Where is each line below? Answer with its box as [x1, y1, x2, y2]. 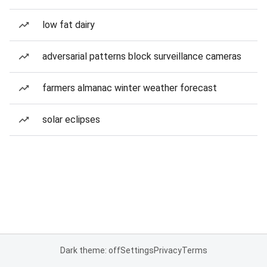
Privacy [153, 246, 182, 255]
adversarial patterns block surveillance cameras [42, 51, 241, 62]
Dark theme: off [60, 246, 120, 255]
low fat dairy [42, 19, 95, 30]
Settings [120, 246, 154, 255]
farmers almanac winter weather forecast [42, 82, 217, 94]
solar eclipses [42, 114, 100, 125]
